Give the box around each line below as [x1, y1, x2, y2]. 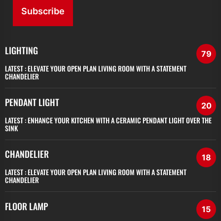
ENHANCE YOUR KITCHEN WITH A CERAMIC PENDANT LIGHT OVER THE [28, 115, 212, 126]
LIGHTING [5, 44, 38, 57]
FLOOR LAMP [5, 199, 48, 213]
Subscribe [21, 6, 65, 16]
